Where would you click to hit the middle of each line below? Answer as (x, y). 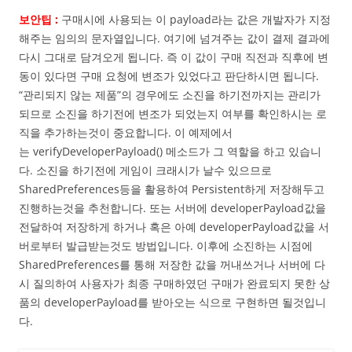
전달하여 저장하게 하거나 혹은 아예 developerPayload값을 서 (174, 227)
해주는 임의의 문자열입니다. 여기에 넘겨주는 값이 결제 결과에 (174, 38)
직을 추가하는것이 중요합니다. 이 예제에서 (126, 133)
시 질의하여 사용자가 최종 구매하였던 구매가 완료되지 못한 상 (174, 284)
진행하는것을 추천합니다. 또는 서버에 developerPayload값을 (172, 208)
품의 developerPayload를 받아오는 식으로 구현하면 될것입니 (172, 302)
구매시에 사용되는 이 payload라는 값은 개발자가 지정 (194, 20)
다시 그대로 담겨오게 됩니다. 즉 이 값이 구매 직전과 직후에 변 (174, 57)
